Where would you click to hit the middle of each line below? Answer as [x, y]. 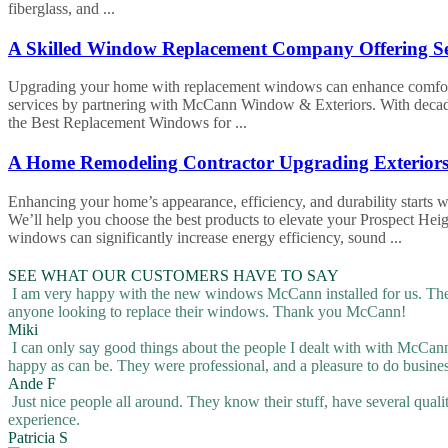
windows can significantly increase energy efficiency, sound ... [205, 238]
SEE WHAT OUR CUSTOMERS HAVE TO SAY [173, 276]
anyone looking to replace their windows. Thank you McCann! [209, 312]
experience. [46, 420]
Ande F [32, 384]
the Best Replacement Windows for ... [127, 123]
